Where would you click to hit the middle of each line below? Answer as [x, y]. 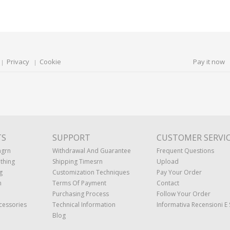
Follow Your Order [184, 194]
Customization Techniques [91, 172]
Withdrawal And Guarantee [92, 151]
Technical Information [84, 205]
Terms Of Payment [79, 183]
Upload [168, 161]
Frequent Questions [185, 151]
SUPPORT [71, 138]
